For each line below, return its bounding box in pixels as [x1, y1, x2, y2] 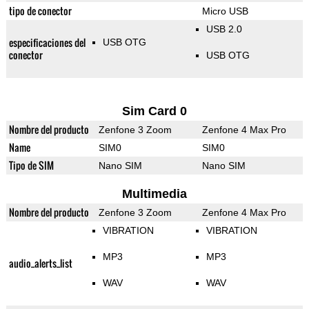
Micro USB [201, 6, 248, 17]
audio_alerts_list [8, 256, 72, 271]
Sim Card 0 [121, 104, 187, 119]
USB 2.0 [206, 23, 242, 35]
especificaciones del [8, 35, 86, 50]
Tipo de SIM [8, 158, 54, 173]
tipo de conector [8, 3, 72, 19]
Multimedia [121, 187, 187, 201]
